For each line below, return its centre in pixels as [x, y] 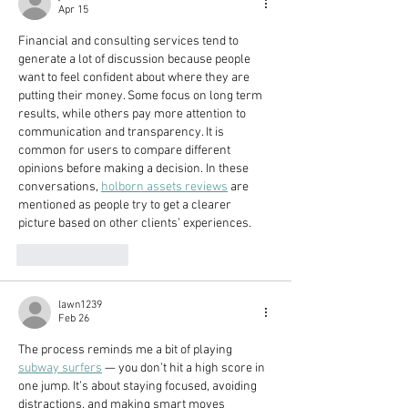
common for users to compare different [126, 150]
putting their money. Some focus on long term [142, 96]
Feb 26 [74, 318]
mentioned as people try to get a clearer [126, 205]
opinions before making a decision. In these [135, 168]
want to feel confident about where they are [135, 77]
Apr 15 [73, 10]
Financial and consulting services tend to [130, 41]
